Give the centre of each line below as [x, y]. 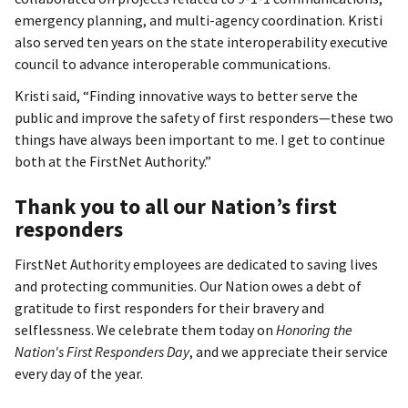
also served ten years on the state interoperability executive [201, 41]
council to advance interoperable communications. [173, 63]
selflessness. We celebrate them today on [145, 330]
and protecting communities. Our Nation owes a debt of [188, 286]
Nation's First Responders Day [102, 352]
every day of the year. [79, 374]
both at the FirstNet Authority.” [113, 161]
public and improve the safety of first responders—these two [204, 117]
